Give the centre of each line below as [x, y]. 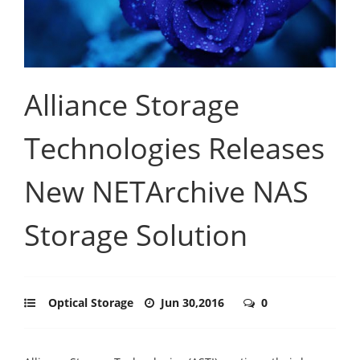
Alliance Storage [132, 104]
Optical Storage [91, 302]
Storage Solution [136, 235]
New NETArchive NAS [166, 191]
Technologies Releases [174, 148]
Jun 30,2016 [194, 302]
